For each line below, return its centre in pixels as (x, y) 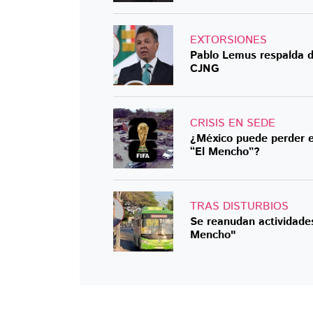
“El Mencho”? (225, 152)
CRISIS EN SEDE (233, 124)
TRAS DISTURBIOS (239, 207)
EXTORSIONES (228, 41)
